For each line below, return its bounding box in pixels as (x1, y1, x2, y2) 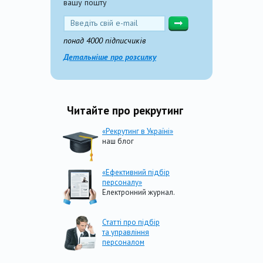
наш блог (102, 136, 134, 146)
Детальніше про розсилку (63, 52, 156, 62)
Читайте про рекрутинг (67, 103, 183, 117)
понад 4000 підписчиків (63, 35, 146, 46)
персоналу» (102, 177, 142, 187)
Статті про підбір (102, 217, 160, 227)
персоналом (102, 237, 144, 247)
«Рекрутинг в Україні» (102, 126, 173, 136)
